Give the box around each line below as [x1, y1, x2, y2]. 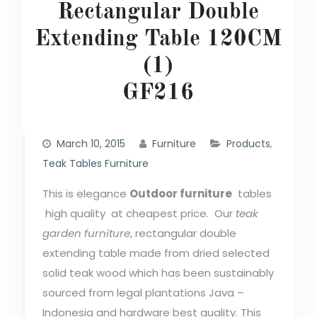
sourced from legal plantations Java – [42, 284, 244, 300]
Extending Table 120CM [35, 28, 282, 51]
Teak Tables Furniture [42, 156, 149, 171]
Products [226, 136, 270, 151]
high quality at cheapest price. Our [42, 205, 236, 221]
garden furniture [42, 225, 130, 241]
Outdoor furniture [129, 185, 232, 201]
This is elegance [42, 185, 129, 201]
